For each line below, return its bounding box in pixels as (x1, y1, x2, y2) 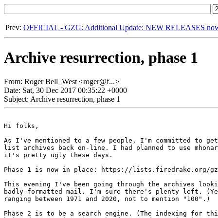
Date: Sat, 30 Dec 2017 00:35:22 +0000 (4, 86, 127, 94)
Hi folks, (4, 122, 39, 129)
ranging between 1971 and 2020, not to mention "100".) (4, 195, 210, 202)
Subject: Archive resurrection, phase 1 (4, 94, 120, 103)
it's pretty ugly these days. (4, 151, 113, 159)
